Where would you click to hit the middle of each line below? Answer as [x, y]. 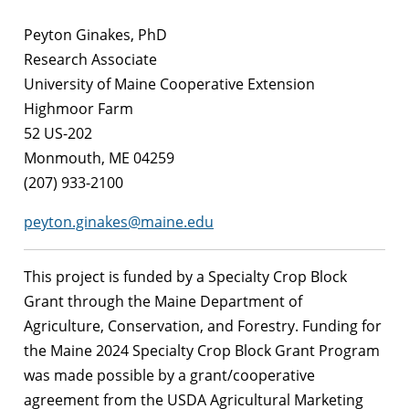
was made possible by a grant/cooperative [169, 375]
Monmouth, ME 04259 [99, 157]
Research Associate [90, 59]
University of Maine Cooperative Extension [169, 84]
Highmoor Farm [79, 108]
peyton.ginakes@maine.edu [119, 221]
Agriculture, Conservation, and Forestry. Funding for [203, 325]
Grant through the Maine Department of [163, 301]
